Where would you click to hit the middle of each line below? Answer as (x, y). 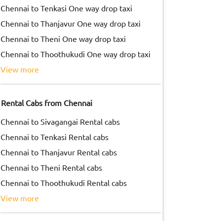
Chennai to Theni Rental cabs (54, 167)
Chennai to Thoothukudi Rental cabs (66, 183)
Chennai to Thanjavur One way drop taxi (73, 23)
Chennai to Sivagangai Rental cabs (62, 121)
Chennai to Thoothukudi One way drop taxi (78, 54)
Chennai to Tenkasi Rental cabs (57, 137)
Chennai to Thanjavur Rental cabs (61, 152)
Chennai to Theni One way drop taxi (65, 38)
